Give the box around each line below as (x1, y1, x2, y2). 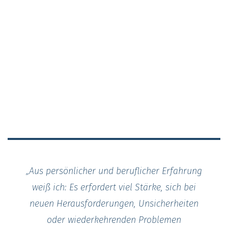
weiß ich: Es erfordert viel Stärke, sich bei (32, 181, 196, 193)
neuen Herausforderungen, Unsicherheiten (30, 197, 198, 209)
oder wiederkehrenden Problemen (47, 214, 181, 225)
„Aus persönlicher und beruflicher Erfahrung (26, 165, 202, 177)
